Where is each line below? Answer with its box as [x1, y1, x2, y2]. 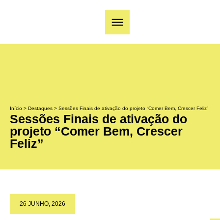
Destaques [28, 105, 53, 111]
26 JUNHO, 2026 [20, 200, 65, 207]
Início [10, 105, 22, 111]
